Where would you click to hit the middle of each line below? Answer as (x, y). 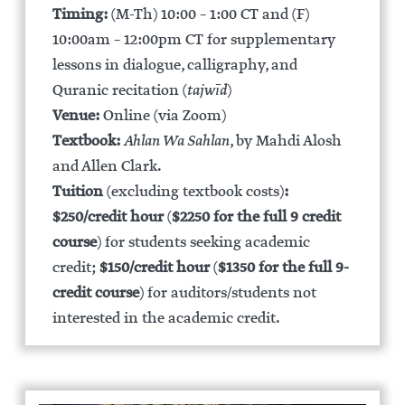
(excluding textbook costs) (195, 192)
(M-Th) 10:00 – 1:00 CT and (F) (208, 15)
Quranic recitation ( (119, 91)
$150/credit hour (154, 268)
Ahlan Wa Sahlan (176, 141)
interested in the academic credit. (166, 319)
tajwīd (207, 91)
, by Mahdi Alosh (285, 141)
